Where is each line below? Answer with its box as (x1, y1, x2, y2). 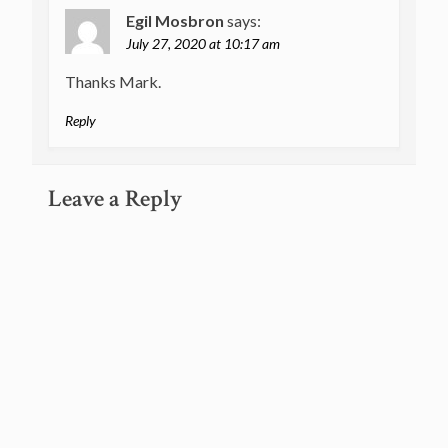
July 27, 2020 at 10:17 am (126, 35, 280, 53)
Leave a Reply (48, 183, 182, 215)
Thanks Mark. (65, 72, 161, 92)
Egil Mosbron (126, 11, 224, 31)
